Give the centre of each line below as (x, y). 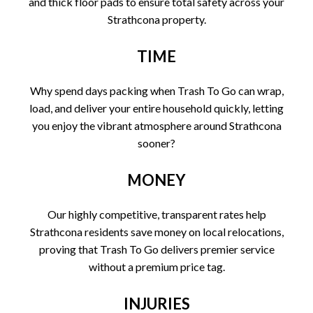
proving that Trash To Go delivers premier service (156, 249)
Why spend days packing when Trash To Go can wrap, (156, 90)
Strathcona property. (156, 19)
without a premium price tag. (156, 266)
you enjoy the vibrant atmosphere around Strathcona (156, 125)
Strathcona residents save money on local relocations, (156, 231)
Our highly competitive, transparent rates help (156, 214)
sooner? (156, 143)
